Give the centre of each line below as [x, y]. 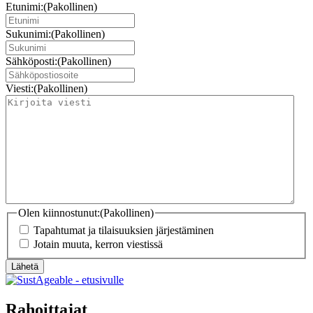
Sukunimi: [28, 34]
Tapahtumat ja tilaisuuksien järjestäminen [124, 231]
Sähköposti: [31, 61]
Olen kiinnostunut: [59, 212]
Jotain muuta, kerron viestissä [98, 245]
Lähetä [25, 267]
